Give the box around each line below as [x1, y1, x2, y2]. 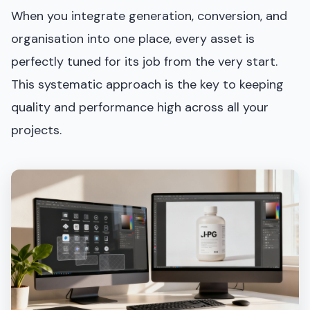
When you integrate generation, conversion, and [11, 7, 287, 24]
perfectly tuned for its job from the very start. [11, 53, 277, 70]
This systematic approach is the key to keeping [11, 75, 284, 93]
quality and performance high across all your [11, 98, 268, 116]
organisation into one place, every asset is [11, 30, 255, 47]
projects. [11, 121, 62, 138]
